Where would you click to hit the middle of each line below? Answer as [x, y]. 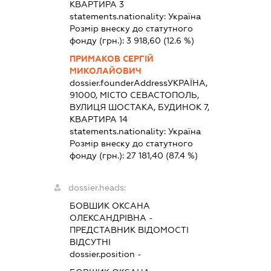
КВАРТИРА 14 [98, 119]
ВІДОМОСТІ [162, 230]
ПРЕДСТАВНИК [102, 230]
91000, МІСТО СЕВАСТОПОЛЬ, [134, 95]
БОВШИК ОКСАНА [109, 205]
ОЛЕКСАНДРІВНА [108, 217]
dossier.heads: [97, 187]
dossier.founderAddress [118, 83]
